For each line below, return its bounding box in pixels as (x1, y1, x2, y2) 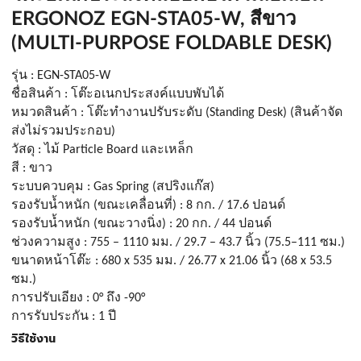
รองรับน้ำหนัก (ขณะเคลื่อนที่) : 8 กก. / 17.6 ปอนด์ (11, 199, 285, 212)
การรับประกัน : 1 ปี (11, 310, 116, 323)
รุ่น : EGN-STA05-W (11, 69, 110, 82)
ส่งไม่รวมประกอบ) (11, 125, 115, 138)
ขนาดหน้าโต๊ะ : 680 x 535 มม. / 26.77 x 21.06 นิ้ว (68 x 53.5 (11, 255, 332, 268)
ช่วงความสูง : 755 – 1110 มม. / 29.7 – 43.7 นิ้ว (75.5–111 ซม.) (11, 236, 345, 249)
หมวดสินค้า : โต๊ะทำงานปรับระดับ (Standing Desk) (11, 106, 290, 119)
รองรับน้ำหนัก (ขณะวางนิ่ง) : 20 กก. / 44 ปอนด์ (11, 218, 272, 230)
